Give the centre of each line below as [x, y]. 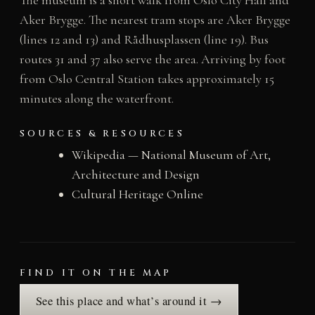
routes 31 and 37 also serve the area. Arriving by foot [152, 59]
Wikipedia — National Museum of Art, [171, 154]
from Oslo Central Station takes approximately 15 [147, 78]
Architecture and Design [135, 174]
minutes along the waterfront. [96, 98]
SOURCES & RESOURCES [102, 133]
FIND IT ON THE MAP [96, 272]
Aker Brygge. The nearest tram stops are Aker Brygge [155, 19]
